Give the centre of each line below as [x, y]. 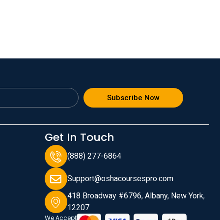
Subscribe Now [134, 97]
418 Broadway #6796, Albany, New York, [136, 196]
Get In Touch [79, 137]
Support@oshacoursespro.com [120, 179]
